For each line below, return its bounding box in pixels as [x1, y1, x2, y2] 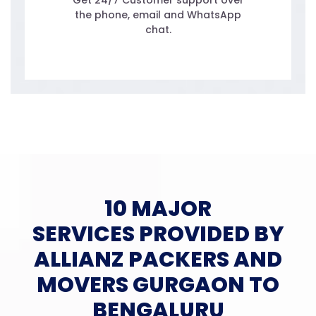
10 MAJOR [104, 194, 212, 224]
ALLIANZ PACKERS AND [34, 245, 282, 275]
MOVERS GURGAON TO [37, 270, 279, 300]
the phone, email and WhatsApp [75, 8, 241, 23]
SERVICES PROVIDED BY [32, 219, 284, 250]
